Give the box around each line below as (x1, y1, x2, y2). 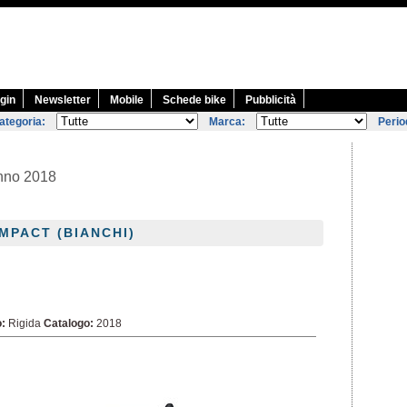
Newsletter (35, 94, 91, 106)
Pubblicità (245, 94, 296, 106)
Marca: (209, 115, 245, 128)
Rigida (5, 317, 44, 330)
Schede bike (163, 94, 226, 106)
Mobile (110, 94, 144, 106)
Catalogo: (44, 317, 94, 330)
